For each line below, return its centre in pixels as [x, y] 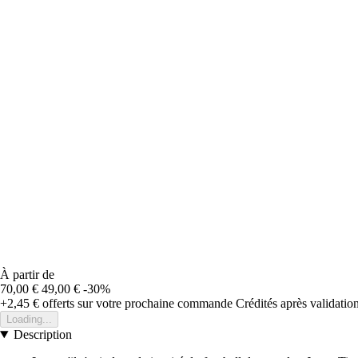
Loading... [29, 319]
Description [42, 334]
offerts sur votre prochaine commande [136, 303]
